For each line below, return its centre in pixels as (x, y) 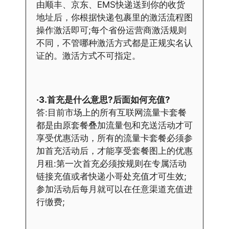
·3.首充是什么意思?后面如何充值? (103, 99)
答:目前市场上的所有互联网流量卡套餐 (111, 112)
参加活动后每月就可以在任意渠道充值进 (114, 189)
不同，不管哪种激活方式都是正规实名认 (114, 43)
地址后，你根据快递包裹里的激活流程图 (114, 18)
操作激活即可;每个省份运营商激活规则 (111, 30)
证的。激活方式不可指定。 (88, 56)
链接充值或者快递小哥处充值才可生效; (111, 176)
